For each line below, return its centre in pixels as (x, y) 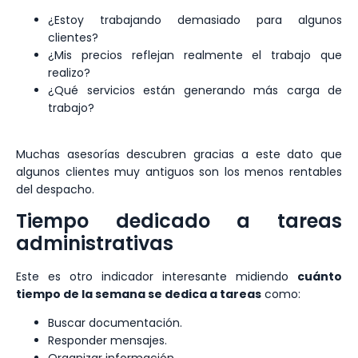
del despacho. (55, 190)
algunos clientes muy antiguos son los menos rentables (179, 172)
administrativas (95, 243)
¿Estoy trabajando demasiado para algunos (195, 20)
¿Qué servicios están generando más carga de (195, 91)
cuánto (320, 276)
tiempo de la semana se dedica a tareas (139, 294)
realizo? (69, 73)
